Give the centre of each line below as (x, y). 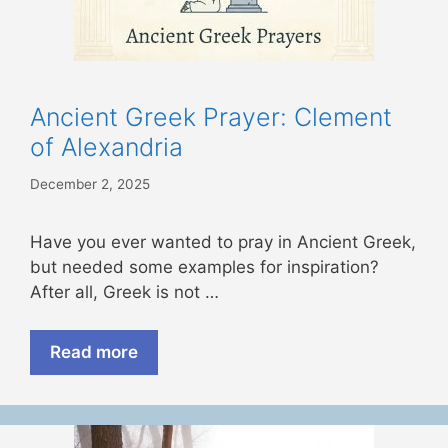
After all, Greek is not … (124, 291)
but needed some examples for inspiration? (204, 266)
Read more (94, 352)
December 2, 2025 (90, 183)
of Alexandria (106, 147)
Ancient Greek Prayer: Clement (211, 117)
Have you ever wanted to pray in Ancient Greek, (223, 241)
